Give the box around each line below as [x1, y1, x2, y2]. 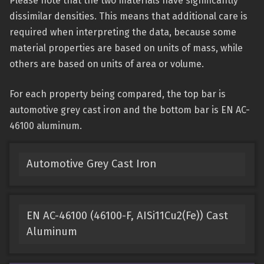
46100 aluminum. [9, 120, 82, 131]
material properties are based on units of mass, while [9, 42, 243, 54]
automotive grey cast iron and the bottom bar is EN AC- [9, 104, 250, 115]
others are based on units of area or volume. [9, 58, 204, 70]
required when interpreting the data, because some [9, 27, 236, 38]
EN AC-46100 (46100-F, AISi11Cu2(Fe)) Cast [26, 209, 228, 223]
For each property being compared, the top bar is [9, 88, 226, 100]
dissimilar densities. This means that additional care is [9, 11, 247, 22]
